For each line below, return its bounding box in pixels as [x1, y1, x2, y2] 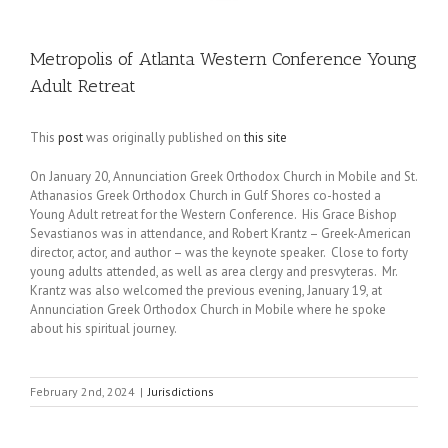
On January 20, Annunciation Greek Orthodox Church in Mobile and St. [30, 168, 417, 185]
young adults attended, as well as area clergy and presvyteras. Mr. [30, 263, 397, 280]
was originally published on [83, 129, 244, 146]
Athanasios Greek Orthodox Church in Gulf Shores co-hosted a [30, 187, 381, 204]
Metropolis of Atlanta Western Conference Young [30, 48, 417, 70]
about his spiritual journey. [30, 320, 177, 337]
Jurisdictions [148, 384, 214, 399]
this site [244, 129, 287, 146]
